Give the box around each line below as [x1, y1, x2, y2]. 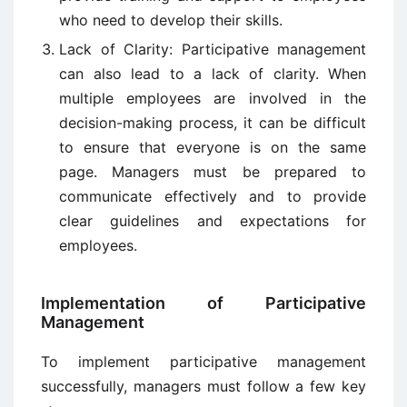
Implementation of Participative [41, 293, 366, 313]
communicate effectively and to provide [59, 187, 366, 206]
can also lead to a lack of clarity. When [59, 65, 366, 84]
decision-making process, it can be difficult [59, 114, 366, 133]
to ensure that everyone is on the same [59, 138, 366, 157]
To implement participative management [41, 352, 366, 372]
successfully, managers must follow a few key [41, 377, 366, 396]
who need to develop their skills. [59, 11, 283, 30]
